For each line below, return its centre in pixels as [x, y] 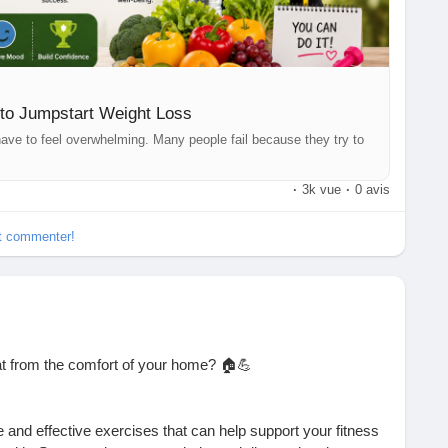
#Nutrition [116, 28]
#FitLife [348, 28]
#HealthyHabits [201, 28]
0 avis [372, 190]
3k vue [321, 190]
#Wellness [47, 28]
